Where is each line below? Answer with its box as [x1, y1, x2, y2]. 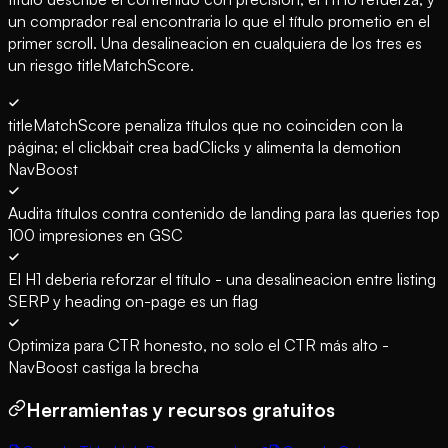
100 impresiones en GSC [8, 225, 183, 246]
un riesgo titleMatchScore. [8, 55, 194, 76]
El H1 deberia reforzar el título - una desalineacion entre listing [8, 269, 436, 290]
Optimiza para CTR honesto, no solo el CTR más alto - [8, 335, 389, 356]
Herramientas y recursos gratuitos [26, 397, 335, 421]
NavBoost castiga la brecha [8, 357, 199, 378]
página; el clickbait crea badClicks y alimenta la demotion [8, 137, 401, 158]
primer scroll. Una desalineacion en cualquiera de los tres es [8, 33, 422, 54]
